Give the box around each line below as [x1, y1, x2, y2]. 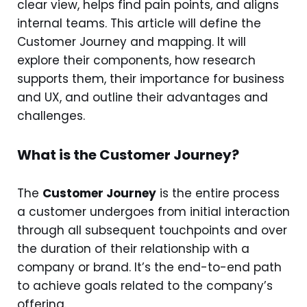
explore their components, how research [17, 52, 256, 69]
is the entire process [156, 185, 280, 201]
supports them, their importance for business [17, 71, 284, 87]
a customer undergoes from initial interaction [17, 204, 290, 220]
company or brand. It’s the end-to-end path [17, 259, 282, 275]
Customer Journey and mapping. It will [17, 34, 246, 50]
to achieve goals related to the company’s [17, 278, 273, 294]
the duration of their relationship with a [17, 241, 249, 257]
